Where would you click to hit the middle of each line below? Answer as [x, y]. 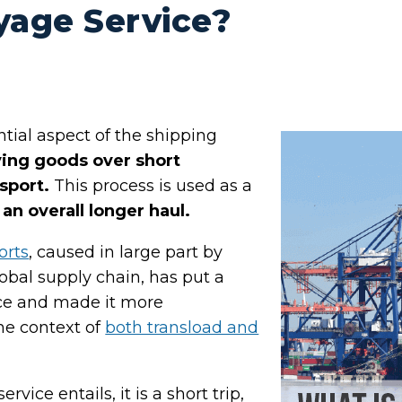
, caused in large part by [126, 253]
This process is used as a [151, 186]
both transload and [182, 328]
